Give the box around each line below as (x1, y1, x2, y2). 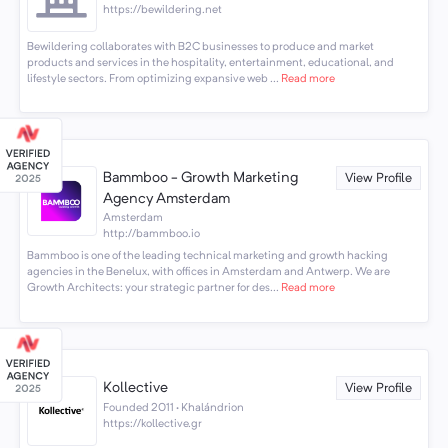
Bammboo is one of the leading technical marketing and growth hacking (26, 250, 388, 263)
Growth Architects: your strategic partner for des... (26, 282, 279, 295)
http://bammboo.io (103, 227, 201, 240)
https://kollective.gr (103, 418, 203, 431)
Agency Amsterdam (103, 191, 231, 207)
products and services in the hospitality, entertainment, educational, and (26, 56, 394, 69)
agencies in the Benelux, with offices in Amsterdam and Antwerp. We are (26, 266, 390, 279)
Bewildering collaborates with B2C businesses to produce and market (26, 40, 374, 53)
